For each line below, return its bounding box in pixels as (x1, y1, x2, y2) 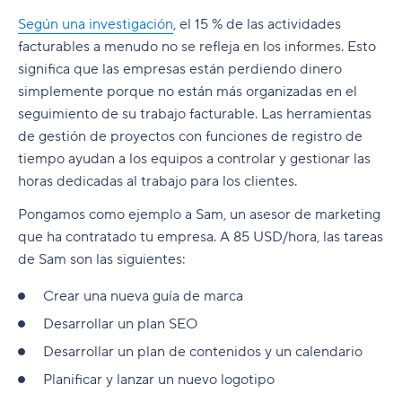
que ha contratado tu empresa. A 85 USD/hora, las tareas (18, 228, 383, 247)
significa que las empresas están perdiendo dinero (18, 60, 342, 79)
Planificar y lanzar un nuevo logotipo (43, 371, 278, 389)
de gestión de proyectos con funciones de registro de (18, 127, 363, 146)
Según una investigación (18, 15, 173, 34)
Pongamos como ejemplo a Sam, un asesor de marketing (18, 205, 380, 224)
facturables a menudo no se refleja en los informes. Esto (18, 38, 376, 57)
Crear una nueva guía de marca (43, 287, 247, 306)
